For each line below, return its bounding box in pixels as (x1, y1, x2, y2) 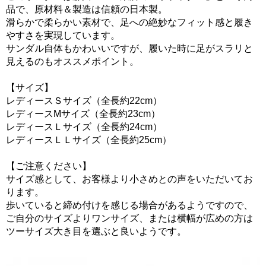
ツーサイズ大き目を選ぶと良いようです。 (6, 226, 186, 236)
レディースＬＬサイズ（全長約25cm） (6, 135, 172, 145)
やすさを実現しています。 (6, 30, 120, 40)
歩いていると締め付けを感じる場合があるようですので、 (6, 200, 253, 210)
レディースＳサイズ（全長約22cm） (6, 96, 162, 106)
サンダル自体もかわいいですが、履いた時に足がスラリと (6, 43, 253, 53)
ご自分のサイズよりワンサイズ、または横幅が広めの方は (6, 213, 253, 223)
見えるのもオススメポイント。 (6, 56, 139, 66)
